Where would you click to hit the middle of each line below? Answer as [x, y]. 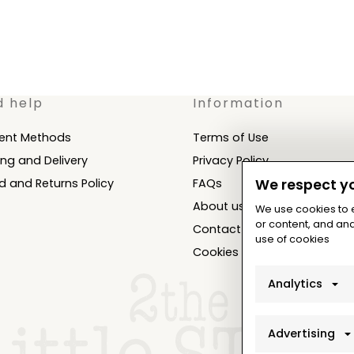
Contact [217, 229]
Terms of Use [230, 137]
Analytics [295, 284]
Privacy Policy [230, 160]
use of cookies [292, 239]
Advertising [301, 333]
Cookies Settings [240, 252]
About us [218, 206]
